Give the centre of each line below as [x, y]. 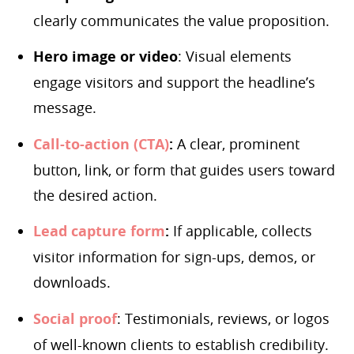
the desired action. [95, 195]
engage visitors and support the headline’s [174, 83]
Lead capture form [99, 232]
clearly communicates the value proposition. [181, 20]
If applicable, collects [241, 231]
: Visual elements [235, 56]
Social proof [75, 318]
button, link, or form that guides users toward [184, 169]
